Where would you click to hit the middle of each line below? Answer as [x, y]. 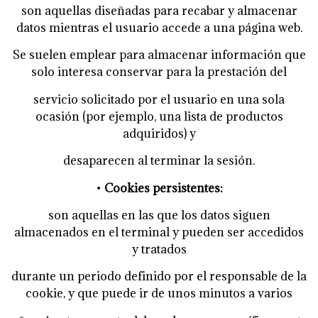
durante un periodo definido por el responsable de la [159, 276]
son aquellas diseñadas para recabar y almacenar [159, 10]
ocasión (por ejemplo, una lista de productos [159, 116]
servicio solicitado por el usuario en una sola [159, 99]
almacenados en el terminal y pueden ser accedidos [159, 232]
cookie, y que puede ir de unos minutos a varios [159, 294]
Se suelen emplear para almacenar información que [159, 55]
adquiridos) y [159, 133]
